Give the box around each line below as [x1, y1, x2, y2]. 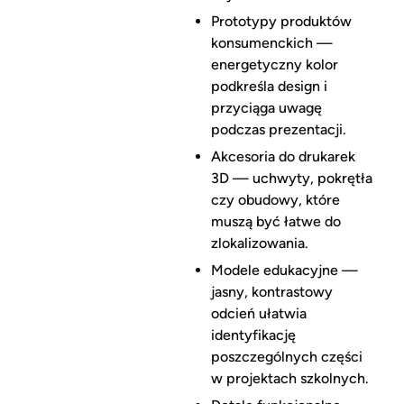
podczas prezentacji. [210, 121, 346, 139]
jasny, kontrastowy [210, 283, 333, 301]
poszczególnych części [210, 348, 363, 366]
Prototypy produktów [210, 13, 352, 31]
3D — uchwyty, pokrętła [210, 170, 372, 188]
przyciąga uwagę [210, 99, 322, 117]
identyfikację [210, 326, 296, 344]
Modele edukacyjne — [210, 262, 358, 280]
